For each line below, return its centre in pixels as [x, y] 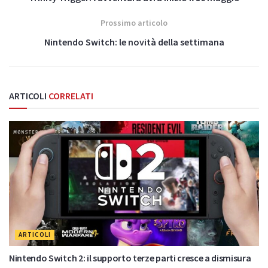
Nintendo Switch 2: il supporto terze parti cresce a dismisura [130, 258]
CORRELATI [70, 96]
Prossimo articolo [134, 23]
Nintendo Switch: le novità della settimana [134, 42]
